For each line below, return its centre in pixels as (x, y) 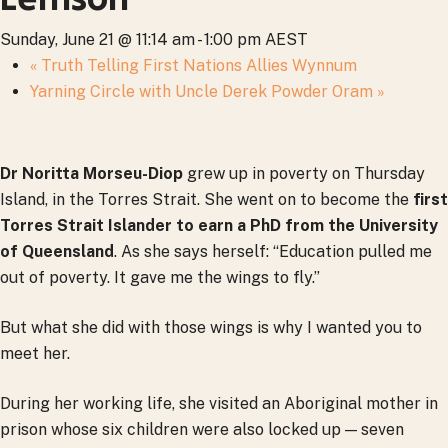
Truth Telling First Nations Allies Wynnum (197, 65)
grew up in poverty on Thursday (304, 173)
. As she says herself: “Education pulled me (273, 251)
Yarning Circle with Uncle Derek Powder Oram (203, 91)
